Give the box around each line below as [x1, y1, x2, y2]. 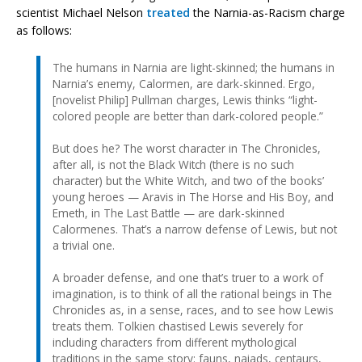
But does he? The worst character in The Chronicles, [53, 140, 321, 156]
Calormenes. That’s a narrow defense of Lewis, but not [53, 221, 337, 237]
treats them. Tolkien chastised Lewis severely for [53, 318, 303, 334]
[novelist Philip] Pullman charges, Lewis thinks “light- [53, 91, 318, 107]
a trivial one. [53, 237, 115, 253]
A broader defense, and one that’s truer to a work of [53, 269, 323, 285]
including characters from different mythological [53, 334, 297, 350]
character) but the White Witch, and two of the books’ [53, 172, 324, 188]
